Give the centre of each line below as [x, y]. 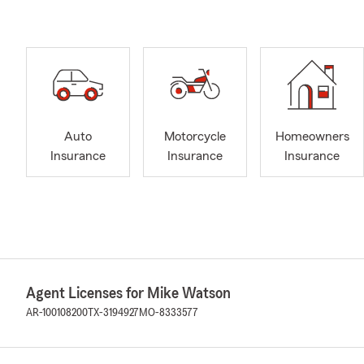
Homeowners [312, 137]
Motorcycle [195, 137]
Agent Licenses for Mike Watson [128, 293]
